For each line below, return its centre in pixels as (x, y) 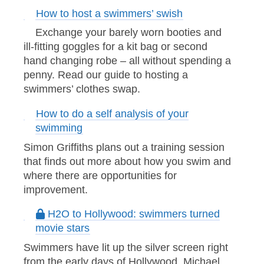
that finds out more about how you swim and (127, 161)
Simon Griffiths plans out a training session (124, 147)
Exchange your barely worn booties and (128, 33)
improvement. (56, 189)
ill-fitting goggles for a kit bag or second (115, 47)
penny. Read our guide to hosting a (106, 75)
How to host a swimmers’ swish (109, 13)
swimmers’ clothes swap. (82, 89)
